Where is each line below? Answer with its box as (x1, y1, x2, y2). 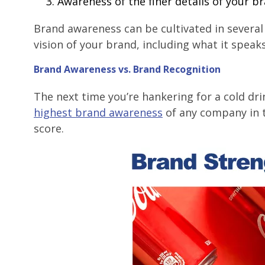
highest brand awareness (34, 105, 163, 119)
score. (34, 121, 64, 135)
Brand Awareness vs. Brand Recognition (34, 62, 221, 76)
